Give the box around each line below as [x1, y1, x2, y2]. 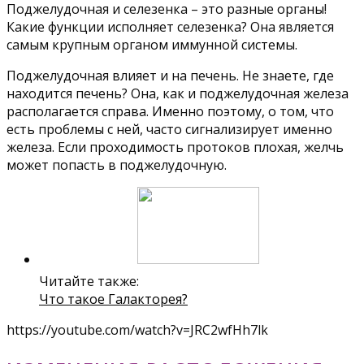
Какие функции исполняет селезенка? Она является [6, 17, 334, 36]
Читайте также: [39, 271, 139, 290]
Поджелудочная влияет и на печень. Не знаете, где [6, 66, 334, 84]
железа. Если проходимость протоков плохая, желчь [6, 137, 344, 156]
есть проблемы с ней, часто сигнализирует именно [6, 119, 332, 138]
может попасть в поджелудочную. [6, 155, 227, 174]
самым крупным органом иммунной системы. [6, 35, 297, 54]
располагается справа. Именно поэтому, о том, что [6, 102, 334, 120]
